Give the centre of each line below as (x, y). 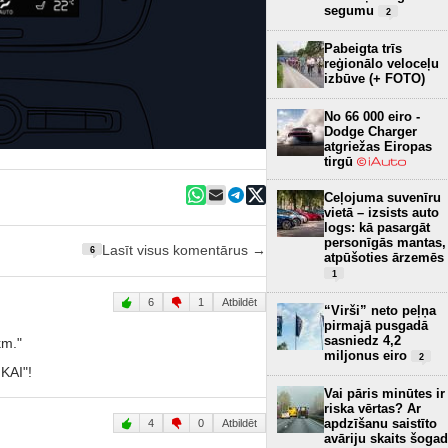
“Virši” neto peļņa (380, 310)
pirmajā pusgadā (376, 325)
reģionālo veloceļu (381, 63)
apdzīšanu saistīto (380, 423)
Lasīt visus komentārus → (184, 251)
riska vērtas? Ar (372, 408)
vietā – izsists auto (381, 212)
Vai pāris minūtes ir (384, 393)
